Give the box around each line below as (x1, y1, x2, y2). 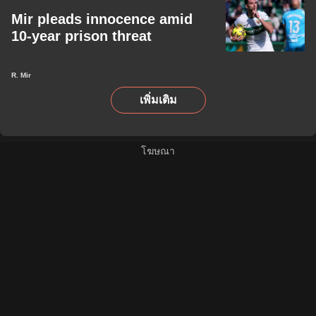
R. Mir (11, 71, 31, 79)
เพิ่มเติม (139, 94, 177, 106)
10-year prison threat (11, 28, 152, 44)
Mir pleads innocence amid (11, 11, 193, 27)
